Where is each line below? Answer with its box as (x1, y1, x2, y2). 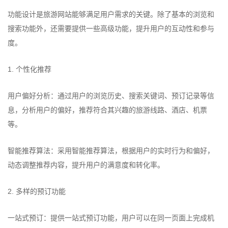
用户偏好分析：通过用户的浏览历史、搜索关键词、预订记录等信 (8, 92, 214, 100)
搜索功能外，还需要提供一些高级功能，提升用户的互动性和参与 (8, 24, 214, 33)
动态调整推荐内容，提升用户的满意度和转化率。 (8, 161, 164, 169)
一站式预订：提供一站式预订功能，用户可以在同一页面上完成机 (8, 214, 214, 222)
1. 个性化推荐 (8, 65, 51, 73)
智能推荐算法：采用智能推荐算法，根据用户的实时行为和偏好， (8, 147, 214, 155)
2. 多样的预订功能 (8, 187, 66, 195)
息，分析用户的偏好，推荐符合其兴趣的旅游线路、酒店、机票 (8, 106, 207, 114)
